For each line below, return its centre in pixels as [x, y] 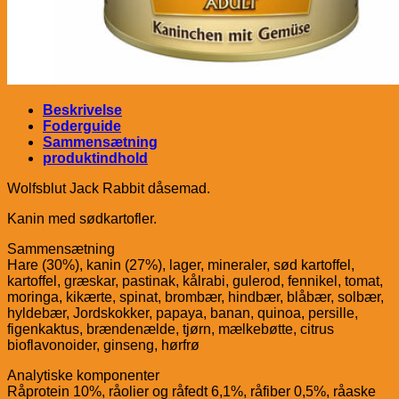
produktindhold [95, 158]
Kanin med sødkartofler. [82, 218]
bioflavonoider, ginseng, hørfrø [103, 345]
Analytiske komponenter [83, 375]
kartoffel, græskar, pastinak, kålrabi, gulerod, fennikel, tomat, [195, 281]
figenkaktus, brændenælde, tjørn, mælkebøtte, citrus [171, 329]
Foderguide [82, 126]
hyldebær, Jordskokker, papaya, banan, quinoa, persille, [183, 313]
